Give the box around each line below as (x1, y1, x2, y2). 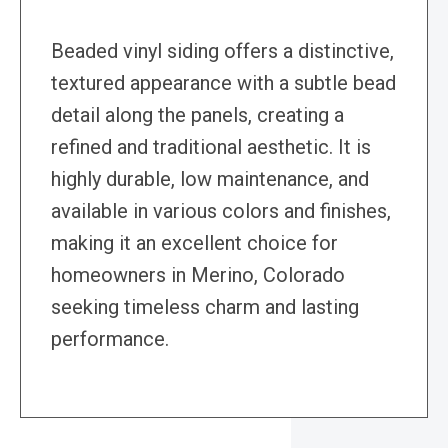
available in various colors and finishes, (51, 199, 391, 224)
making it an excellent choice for (51, 231, 338, 256)
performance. (51, 327, 169, 352)
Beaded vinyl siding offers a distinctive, (51, 39, 394, 64)
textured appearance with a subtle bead (51, 71, 396, 96)
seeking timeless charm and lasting (51, 295, 359, 320)
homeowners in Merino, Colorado (51, 263, 345, 288)
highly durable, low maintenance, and (51, 167, 369, 192)
